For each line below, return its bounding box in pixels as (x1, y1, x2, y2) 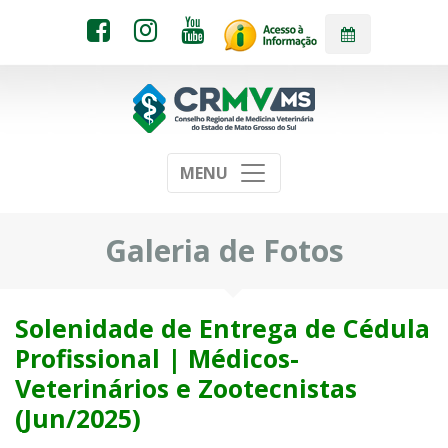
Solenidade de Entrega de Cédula (15, 311, 430, 346)
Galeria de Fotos (104, 230, 344, 271)
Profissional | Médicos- (15, 341, 299, 376)
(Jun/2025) (15, 401, 141, 436)
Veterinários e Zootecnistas (15, 371, 357, 406)
